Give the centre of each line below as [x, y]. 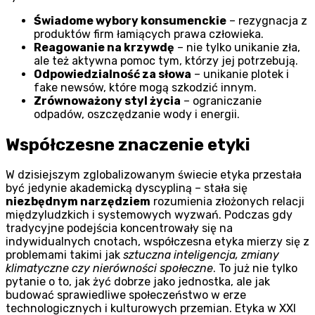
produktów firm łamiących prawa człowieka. [149, 34]
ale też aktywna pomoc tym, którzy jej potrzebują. [166, 60]
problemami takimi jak [64, 255]
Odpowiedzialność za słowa [112, 74]
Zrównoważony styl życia [107, 101]
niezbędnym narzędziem [78, 202]
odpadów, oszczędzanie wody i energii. [137, 114]
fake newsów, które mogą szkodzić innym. [145, 87]
